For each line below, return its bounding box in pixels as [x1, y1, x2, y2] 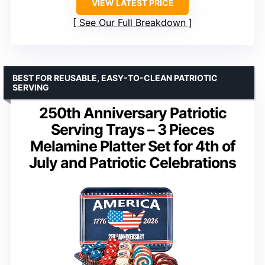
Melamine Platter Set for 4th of [30, 137, 235, 155]
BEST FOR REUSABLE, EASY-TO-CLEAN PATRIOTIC [12, 72, 218, 83]
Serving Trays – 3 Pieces [51, 120, 214, 138]
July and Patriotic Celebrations [29, 153, 236, 172]
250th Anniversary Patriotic [38, 104, 227, 122]
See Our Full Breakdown [79, 16, 186, 28]
